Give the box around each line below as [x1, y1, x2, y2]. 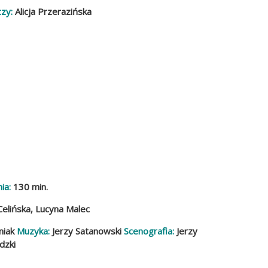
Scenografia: [124, 225, 175, 237]
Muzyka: [17, 225, 50, 237]
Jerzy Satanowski [50, 225, 122, 237]
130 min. [11, 181, 48, 193]
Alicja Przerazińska [12, 5, 92, 17]
